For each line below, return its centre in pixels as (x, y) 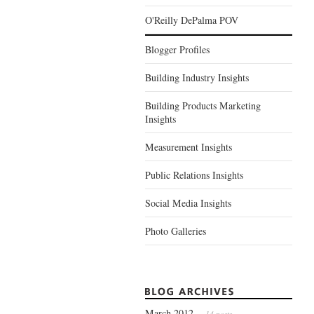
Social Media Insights (188, 203)
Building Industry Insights (197, 77)
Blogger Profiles (177, 49)
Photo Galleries (176, 231)
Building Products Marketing (203, 105)
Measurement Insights (189, 147)
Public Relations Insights (194, 175)
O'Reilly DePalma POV (192, 20)
